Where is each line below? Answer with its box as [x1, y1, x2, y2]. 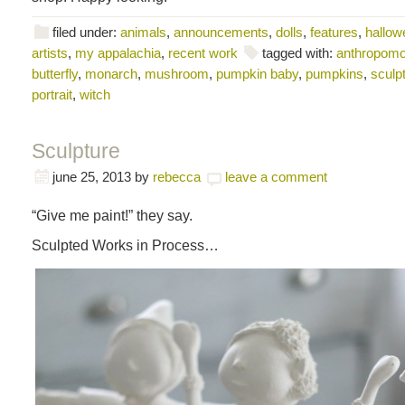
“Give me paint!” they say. [32, 207, 193, 223]
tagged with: [262, 45, 336, 61]
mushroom [145, 66, 209, 81]
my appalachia [75, 45, 161, 61]
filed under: [52, 24, 120, 40]
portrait [32, 87, 72, 102]
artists [32, 45, 68, 61]
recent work [168, 45, 238, 61]
